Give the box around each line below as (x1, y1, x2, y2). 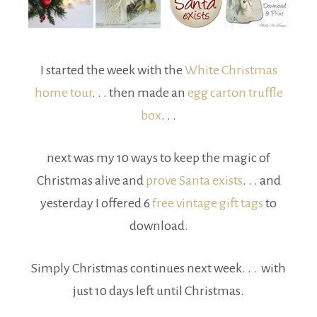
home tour (34, 86, 92, 100)
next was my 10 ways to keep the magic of (47, 151, 270, 166)
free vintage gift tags (152, 196, 263, 211)
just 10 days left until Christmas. (73, 284, 244, 299)
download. (129, 219, 188, 234)
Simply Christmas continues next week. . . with (31, 261, 286, 276)
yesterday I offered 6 (40, 196, 152, 211)
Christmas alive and (36, 173, 146, 188)
